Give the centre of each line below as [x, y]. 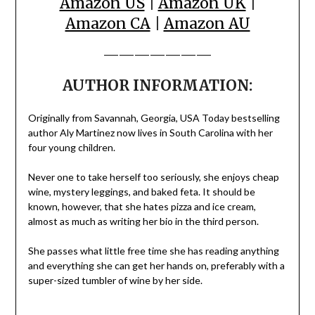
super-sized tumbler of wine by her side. [115, 280]
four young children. [71, 147]
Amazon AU [207, 23]
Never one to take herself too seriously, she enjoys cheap [153, 176]
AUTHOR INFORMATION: [157, 85]
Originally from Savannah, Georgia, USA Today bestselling [154, 117]
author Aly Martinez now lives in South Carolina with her [150, 132]
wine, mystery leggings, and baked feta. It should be [141, 191]
